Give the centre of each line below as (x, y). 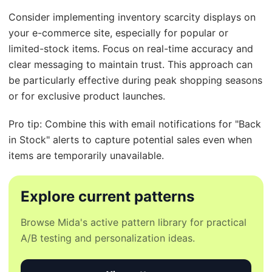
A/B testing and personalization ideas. (108, 238)
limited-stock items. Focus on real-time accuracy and (131, 49)
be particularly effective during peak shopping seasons (135, 80)
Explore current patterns (107, 197)
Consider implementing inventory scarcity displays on (132, 17)
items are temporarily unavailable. (86, 156)
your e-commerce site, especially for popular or (118, 33)
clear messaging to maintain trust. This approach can (131, 65)
